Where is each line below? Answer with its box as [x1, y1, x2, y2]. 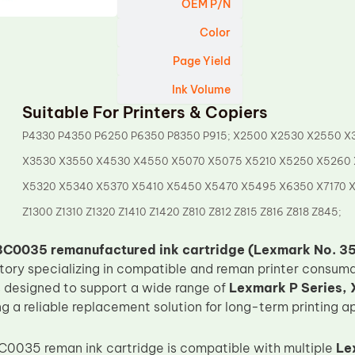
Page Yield [173, 54, 231, 68]
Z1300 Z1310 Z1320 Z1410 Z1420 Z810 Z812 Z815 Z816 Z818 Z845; [22, 205, 342, 218]
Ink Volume [172, 82, 231, 97]
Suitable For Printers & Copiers [22, 102, 269, 122]
